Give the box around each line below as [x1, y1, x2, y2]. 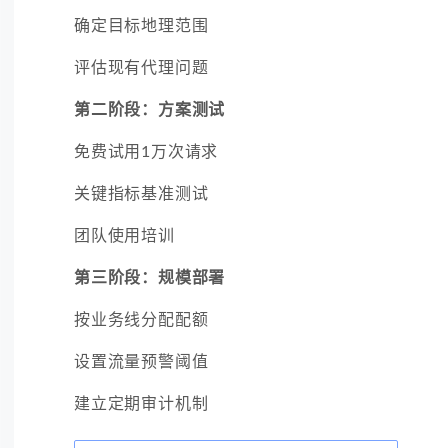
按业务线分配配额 [74, 311, 209, 328]
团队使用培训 [74, 227, 175, 244]
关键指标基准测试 [74, 185, 209, 202]
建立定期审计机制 [74, 395, 209, 412]
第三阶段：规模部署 [74, 269, 226, 286]
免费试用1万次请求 [74, 143, 219, 160]
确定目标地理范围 [74, 17, 209, 34]
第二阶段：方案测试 [74, 101, 226, 118]
